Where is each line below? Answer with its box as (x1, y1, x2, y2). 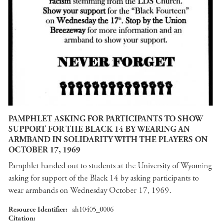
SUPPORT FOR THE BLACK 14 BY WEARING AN (8, 124, 190, 135)
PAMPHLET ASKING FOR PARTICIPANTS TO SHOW (8, 113, 203, 124)
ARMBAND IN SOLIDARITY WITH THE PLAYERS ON (8, 134, 208, 145)
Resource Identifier (8, 204, 66, 214)
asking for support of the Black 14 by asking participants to (8, 172, 199, 184)
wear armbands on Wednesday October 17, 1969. (8, 184, 173, 196)
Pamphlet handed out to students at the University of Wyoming (8, 160, 212, 171)
